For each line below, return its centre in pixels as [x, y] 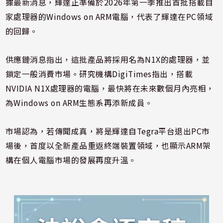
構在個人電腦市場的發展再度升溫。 [71, 160]
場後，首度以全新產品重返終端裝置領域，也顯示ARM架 [108, 146]
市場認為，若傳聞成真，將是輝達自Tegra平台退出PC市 [108, 131]
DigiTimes [132, 74]
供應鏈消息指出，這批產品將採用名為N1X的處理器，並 [108, 60]
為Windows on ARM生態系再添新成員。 [79, 103]
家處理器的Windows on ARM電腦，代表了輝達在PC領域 [109, 17]
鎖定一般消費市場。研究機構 [59, 74]
